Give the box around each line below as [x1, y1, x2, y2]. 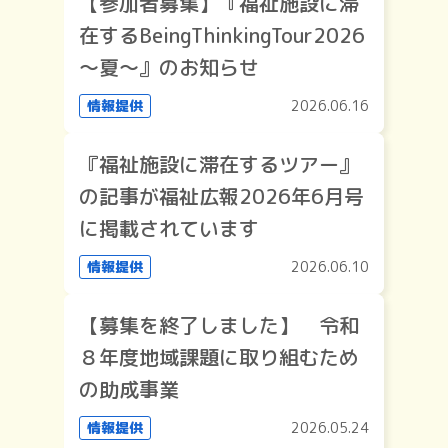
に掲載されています [79, 214, 259, 243]
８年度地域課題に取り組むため [79, 343, 359, 372]
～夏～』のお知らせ [79, 53, 259, 82]
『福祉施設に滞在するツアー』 [79, 150, 359, 179]
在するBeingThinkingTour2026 [79, 21, 365, 50]
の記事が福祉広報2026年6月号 [79, 182, 364, 211]
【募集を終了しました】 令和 [79, 311, 359, 340]
